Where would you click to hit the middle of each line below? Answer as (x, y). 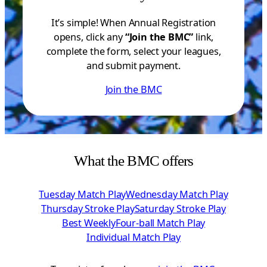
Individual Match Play (133, 237)
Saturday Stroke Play (180, 209)
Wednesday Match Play (177, 195)
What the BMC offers (133, 161)
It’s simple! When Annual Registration (133, 23)
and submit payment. (133, 66)
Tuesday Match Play (83, 195)
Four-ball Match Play (160, 223)
